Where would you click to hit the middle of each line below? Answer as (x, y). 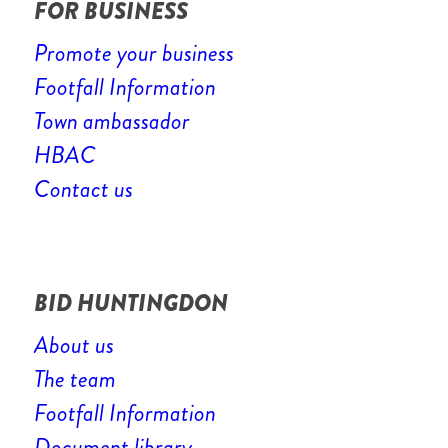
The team (74, 379)
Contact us (83, 189)
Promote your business (133, 53)
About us (73, 345)
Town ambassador (111, 121)
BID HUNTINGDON (130, 303)
